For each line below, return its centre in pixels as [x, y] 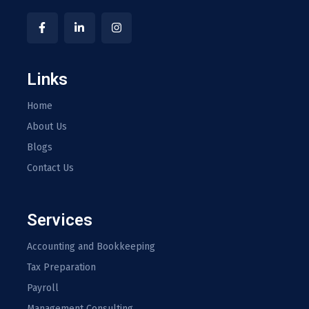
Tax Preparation [61, 267]
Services [60, 220]
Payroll [43, 288]
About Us [47, 126]
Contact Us [50, 168]
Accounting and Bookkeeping [91, 246]
